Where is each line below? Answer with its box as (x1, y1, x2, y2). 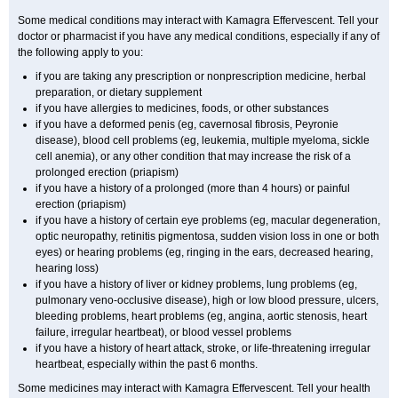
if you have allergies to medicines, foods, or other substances (36, 102, 329, 115)
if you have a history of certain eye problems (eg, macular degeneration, (36, 214, 380, 227)
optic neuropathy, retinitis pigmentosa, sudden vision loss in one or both (36, 230, 379, 243)
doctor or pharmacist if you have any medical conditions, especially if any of (18, 30, 379, 43)
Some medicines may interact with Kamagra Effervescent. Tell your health (18, 382, 370, 394)
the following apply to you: (18, 46, 143, 59)
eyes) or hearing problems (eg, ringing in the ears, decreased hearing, (36, 246, 373, 259)
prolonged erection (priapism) (36, 166, 179, 179)
